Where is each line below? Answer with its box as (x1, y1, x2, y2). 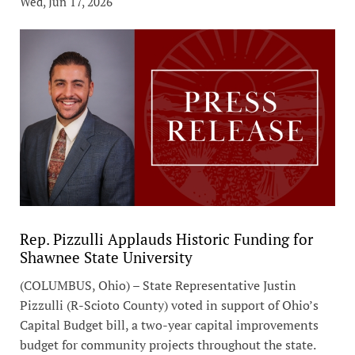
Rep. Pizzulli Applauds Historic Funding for (20, 229, 313, 250)
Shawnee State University (20, 247, 193, 268)
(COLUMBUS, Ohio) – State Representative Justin (20, 277, 296, 295)
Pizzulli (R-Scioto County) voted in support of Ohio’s (20, 296, 319, 315)
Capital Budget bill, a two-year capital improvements (20, 316, 319, 334)
